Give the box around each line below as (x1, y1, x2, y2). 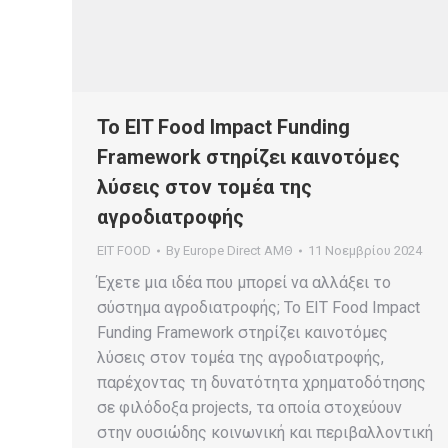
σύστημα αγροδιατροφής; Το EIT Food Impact (97, 298, 420, 317)
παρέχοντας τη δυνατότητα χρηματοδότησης (97, 373, 426, 392)
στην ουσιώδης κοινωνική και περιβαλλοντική (97, 423, 433, 442)
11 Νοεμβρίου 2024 (308, 243, 422, 258)
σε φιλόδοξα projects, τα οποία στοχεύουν (97, 398, 402, 417)
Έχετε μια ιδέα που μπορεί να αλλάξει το (97, 273, 391, 292)
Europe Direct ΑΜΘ (183, 243, 293, 258)
